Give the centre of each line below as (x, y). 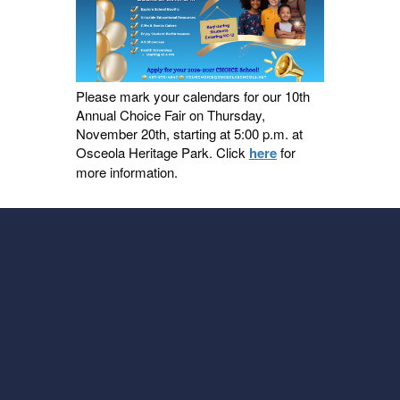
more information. (126, 172)
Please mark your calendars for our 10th (192, 96)
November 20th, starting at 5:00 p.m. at (189, 134)
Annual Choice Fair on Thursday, (170, 115)
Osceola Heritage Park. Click (162, 153)
